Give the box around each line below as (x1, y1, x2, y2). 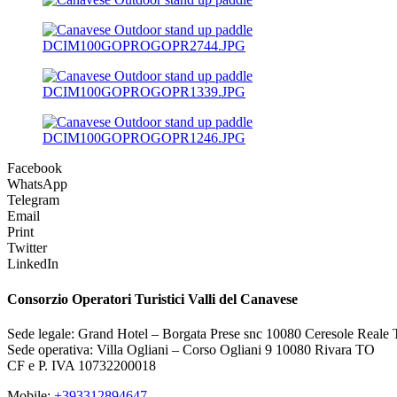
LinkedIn (7, 256, 58, 272)
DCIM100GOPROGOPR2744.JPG (43, 38, 245, 54)
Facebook (7, 160, 62, 176)
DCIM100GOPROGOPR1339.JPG (43, 84, 245, 100)
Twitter (7, 240, 47, 256)
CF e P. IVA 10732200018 (7, 357, 156, 373)
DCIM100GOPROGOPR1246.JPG (43, 130, 245, 146)
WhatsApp (7, 176, 67, 192)
